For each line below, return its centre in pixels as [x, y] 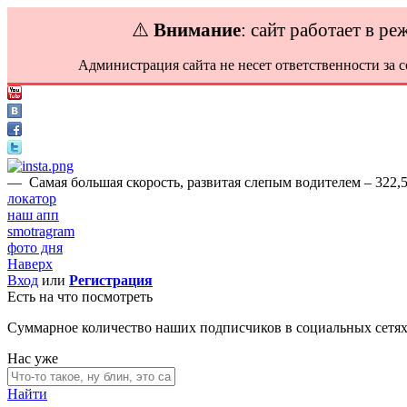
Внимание [197, 30]
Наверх [30, 264]
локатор [32, 199]
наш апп [33, 215]
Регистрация [111, 280]
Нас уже [33, 358]
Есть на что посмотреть [80, 297]
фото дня [35, 248]
